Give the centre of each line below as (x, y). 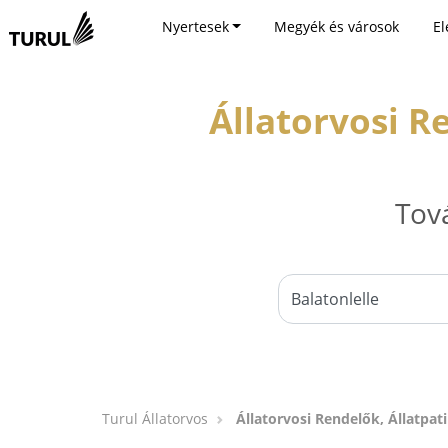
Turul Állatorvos (155, 418)
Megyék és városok (337, 26)
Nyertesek (195, 26)
